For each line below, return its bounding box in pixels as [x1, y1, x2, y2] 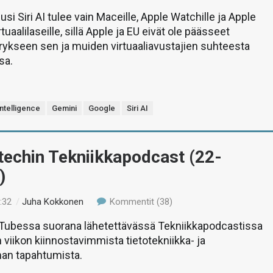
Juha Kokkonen [22, 196, 84, 207]
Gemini [52, 104, 77, 113]
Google [88, 104, 116, 113]
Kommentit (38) [107, 196, 172, 207]
